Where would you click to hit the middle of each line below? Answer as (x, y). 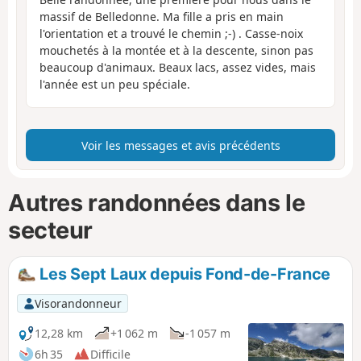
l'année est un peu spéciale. (115, 85)
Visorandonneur (78, 303)
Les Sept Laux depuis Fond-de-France (183, 274)
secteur (50, 230)
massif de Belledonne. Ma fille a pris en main (162, 17)
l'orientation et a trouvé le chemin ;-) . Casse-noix (171, 34)
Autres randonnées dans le (157, 203)
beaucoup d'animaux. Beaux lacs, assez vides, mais (178, 68)
